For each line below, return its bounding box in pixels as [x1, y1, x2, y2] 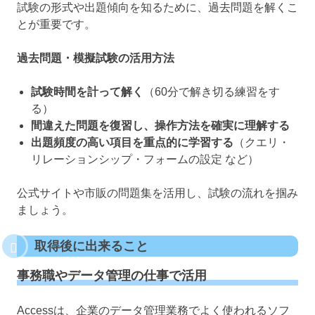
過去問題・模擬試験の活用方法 [17, 52, 174, 65]
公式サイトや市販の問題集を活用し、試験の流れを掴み [17, 187, 298, 200]
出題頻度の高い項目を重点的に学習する [31, 136, 233, 149]
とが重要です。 [17, 18, 96, 31]
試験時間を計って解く [31, 86, 143, 98]
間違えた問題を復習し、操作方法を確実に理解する [31, 120, 290, 132]
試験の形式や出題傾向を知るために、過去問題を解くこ [17, 1, 298, 14]
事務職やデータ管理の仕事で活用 [17, 268, 207, 283]
